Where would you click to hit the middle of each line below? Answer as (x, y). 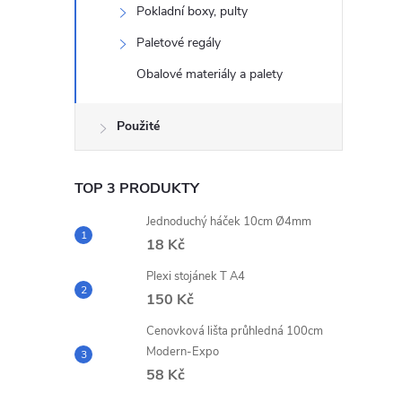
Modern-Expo (183, 352)
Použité (138, 126)
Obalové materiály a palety (210, 74)
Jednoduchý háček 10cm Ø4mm (229, 222)
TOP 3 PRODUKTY (137, 188)
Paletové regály (179, 43)
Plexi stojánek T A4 (196, 276)
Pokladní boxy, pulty (192, 11)
